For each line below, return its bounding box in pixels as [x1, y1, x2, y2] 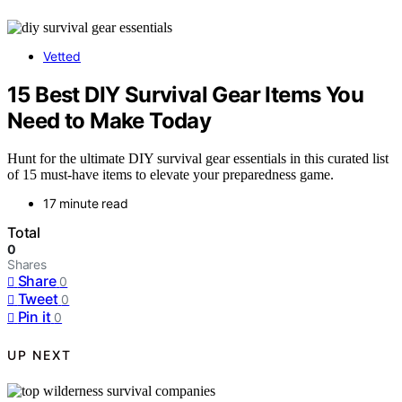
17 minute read [43, 196, 128, 212]
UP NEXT [7, 346, 72, 363]
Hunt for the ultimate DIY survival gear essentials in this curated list [7, 151, 389, 167]
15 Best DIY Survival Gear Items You [7, 81, 363, 108]
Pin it [17, 308, 51, 327]
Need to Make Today [7, 107, 212, 134]
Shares [7, 257, 47, 273]
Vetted [43, 48, 81, 64]
